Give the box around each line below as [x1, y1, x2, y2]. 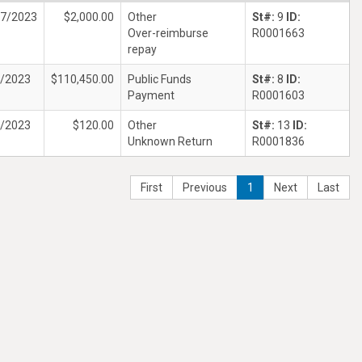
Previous [183, 181, 227, 194]
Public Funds [128, 73, 192, 86]
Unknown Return [128, 135, 213, 148]
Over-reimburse [128, 27, 208, 40]
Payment [128, 89, 175, 102]
